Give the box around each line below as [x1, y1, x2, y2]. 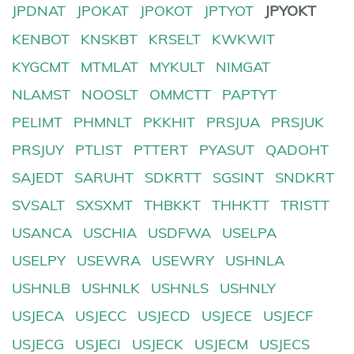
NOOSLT [81, 85, 139, 104]
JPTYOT [204, 2, 254, 21]
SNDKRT [275, 168, 335, 186]
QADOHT [265, 140, 330, 159]
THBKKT [144, 196, 201, 215]
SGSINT [213, 168, 265, 186]
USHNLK [81, 279, 141, 298]
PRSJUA [206, 112, 261, 131]
